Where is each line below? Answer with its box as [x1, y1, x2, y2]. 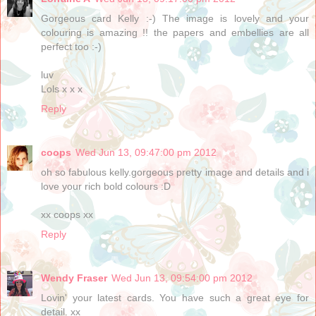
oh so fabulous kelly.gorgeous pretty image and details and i [41, 166, 309, 178]
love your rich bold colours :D [41, 180, 171, 192]
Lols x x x [41, 83, 83, 95]
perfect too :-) [41, 40, 102, 52]
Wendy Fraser [41, 272, 107, 284]
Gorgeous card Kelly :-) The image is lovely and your [41, 12, 309, 24]
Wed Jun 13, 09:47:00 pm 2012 [75, 146, 217, 158]
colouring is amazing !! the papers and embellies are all [41, 26, 309, 38]
